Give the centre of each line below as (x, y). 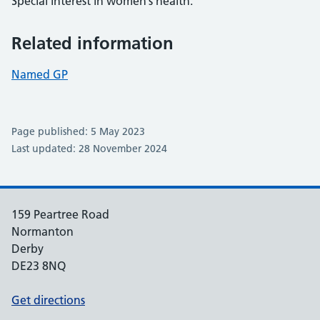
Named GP (40, 74)
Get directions (48, 300)
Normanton (42, 231)
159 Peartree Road (60, 214)
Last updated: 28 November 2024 (89, 149)
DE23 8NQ (39, 266)
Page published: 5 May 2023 (78, 131)
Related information (92, 43)
